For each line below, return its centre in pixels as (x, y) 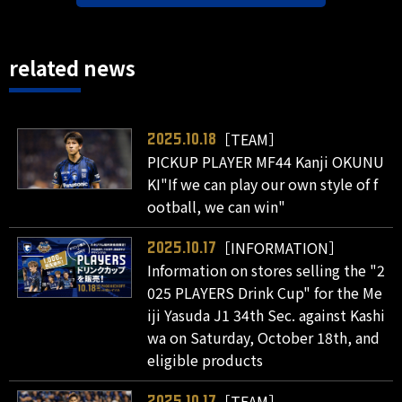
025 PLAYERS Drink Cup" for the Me (265, 292)
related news (72, 67)
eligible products (205, 359)
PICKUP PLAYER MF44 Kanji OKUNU (266, 161)
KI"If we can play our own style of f (263, 184)
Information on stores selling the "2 (267, 270)
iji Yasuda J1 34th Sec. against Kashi (267, 315)
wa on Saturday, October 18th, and (264, 337)
